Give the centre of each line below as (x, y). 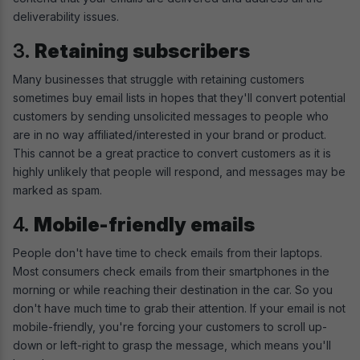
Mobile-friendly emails (144, 225)
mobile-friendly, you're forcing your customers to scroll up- (170, 327)
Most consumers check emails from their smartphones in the (171, 272)
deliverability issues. (67, 17)
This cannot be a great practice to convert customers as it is (172, 153)
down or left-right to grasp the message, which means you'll (172, 346)
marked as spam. (59, 190)
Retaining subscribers (142, 51)
